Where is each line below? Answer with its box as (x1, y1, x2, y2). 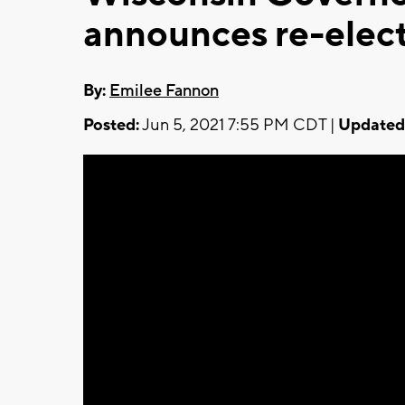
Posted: (83, 114, 139, 136)
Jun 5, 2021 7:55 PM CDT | (139, 114, 338, 136)
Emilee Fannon (109, 80, 219, 101)
